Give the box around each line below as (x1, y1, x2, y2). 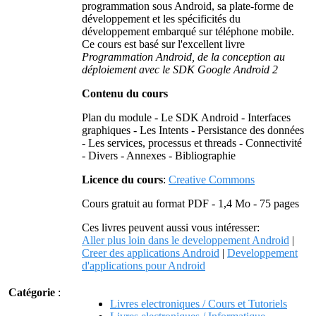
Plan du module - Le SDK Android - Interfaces (82, 111, 291, 123)
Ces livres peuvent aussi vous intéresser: (82, 221, 260, 233)
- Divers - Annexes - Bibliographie (82, 150, 236, 162)
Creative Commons (169, 174, 255, 186)
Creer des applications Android (82, 247, 219, 259)
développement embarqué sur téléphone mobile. (82, 25, 294, 37)
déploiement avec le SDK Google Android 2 (82, 63, 278, 75)
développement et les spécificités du (82, 13, 241, 25)
